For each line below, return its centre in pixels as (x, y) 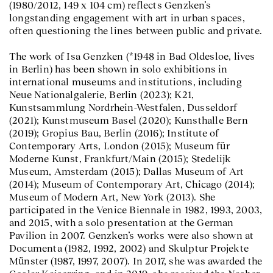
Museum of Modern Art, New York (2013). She (112, 197)
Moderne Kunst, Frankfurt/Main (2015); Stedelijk (120, 158)
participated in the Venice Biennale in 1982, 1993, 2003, (136, 210)
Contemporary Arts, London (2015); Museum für (119, 146)
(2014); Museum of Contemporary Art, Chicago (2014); (132, 184)
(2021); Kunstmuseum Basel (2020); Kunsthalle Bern (129, 120)
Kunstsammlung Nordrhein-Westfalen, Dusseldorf (123, 107)
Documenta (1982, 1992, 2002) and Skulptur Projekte (129, 248)
